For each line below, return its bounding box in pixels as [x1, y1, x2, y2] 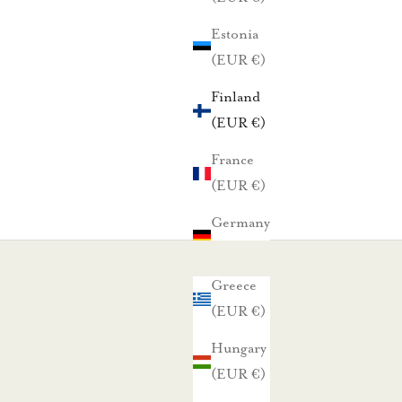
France [211, 151, 254, 170]
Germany [211, 214, 270, 232]
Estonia [211, 25, 258, 44]
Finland [211, 88, 260, 107]
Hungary [211, 339, 267, 358]
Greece [211, 276, 257, 295]
